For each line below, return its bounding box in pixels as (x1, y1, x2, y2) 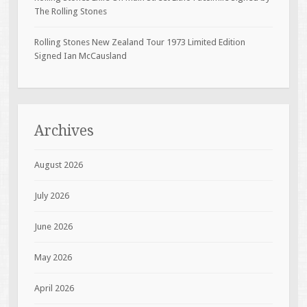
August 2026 (34, 160, 83, 171)
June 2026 (34, 221, 73, 232)
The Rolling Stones (34, 6, 107, 17)
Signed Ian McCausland (34, 51, 127, 62)
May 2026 (34, 252, 72, 263)
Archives (34, 122, 94, 140)
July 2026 (34, 191, 69, 201)
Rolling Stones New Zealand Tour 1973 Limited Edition (34, 37, 245, 48)
